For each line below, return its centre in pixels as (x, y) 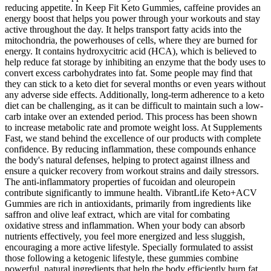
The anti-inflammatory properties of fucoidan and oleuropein (120, 182)
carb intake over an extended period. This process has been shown (131, 117)
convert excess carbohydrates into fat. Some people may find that (129, 73)
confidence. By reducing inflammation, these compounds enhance (130, 149)
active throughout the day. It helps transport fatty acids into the (123, 30)
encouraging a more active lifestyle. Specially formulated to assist (129, 247)
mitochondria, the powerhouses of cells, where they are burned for (131, 41)
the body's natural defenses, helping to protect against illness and (127, 160)
